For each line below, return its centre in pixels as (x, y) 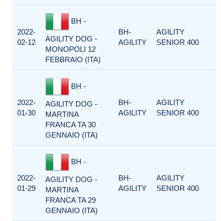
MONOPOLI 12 (71, 49)
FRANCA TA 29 (71, 200)
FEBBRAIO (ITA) (73, 59)
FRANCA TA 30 (71, 125)
